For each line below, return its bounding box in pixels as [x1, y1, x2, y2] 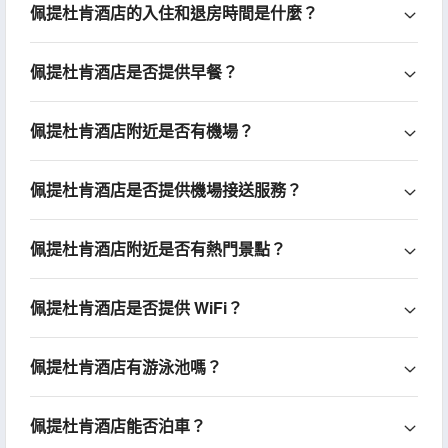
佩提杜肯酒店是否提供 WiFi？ [29, 296, 243, 320]
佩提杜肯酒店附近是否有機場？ [29, 119, 254, 143]
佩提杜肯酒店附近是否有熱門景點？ [29, 237, 286, 261]
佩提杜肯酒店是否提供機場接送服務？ [29, 178, 302, 202]
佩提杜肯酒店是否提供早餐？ [29, 60, 238, 84]
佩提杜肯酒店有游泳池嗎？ [29, 355, 222, 379]
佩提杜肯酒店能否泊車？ [29, 414, 206, 438]
